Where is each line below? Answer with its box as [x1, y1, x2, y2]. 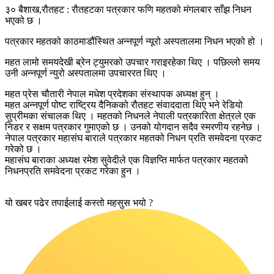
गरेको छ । [5, 143, 42, 154]
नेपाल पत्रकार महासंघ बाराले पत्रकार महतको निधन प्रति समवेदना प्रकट [5, 132, 262, 143]
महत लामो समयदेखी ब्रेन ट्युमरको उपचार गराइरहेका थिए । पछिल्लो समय [5, 56, 260, 67]
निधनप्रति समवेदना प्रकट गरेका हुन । [5, 165, 141, 176]
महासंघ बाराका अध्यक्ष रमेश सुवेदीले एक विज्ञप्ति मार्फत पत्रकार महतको [5, 154, 248, 165]
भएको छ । [5, 15, 42, 26]
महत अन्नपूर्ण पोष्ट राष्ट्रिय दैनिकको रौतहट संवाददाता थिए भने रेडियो [5, 99, 243, 110]
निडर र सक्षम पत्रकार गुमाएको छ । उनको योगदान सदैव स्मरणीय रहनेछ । [5, 121, 261, 132]
